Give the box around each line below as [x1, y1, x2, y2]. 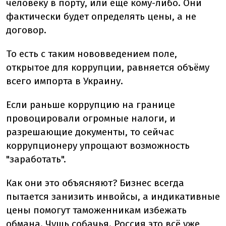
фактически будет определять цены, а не [6, 11, 196, 22]
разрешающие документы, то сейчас [6, 126, 174, 138]
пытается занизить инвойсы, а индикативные [6, 191, 220, 202]
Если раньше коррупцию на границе [6, 99, 175, 110]
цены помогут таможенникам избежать [6, 204, 187, 216]
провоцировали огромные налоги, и [6, 112, 176, 124]
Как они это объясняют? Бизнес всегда [6, 177, 184, 189]
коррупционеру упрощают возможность [6, 140, 190, 151]
